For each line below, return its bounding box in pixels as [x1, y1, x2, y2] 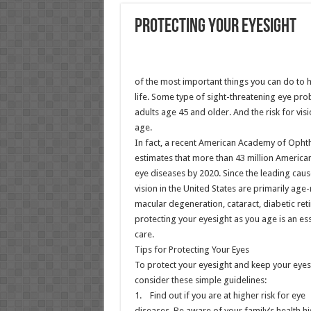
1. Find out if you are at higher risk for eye [134, 290, 305, 301]
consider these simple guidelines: [134, 275, 267, 285]
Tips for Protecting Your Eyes [134, 244, 249, 255]
